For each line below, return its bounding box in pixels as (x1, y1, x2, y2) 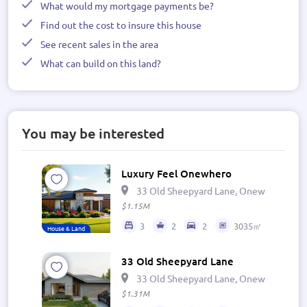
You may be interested (22, 124, 164, 142)
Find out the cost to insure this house (40, 19, 201, 31)
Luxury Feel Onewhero (121, 167, 232, 180)
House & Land (47, 223, 85, 233)
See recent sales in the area (40, 38, 158, 50)
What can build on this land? (40, 57, 161, 69)
